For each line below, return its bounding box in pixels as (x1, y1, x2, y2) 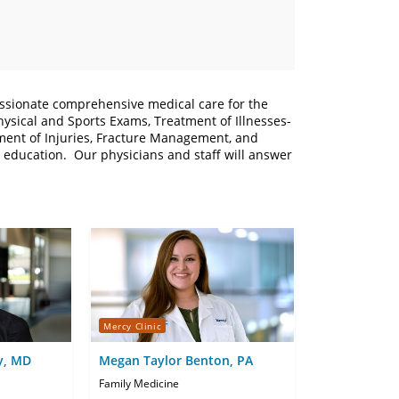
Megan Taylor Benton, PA (99, 352, 253, 370)
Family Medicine (99, 376, 179, 392)
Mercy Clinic (103, 319, 162, 332)
